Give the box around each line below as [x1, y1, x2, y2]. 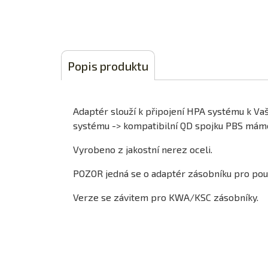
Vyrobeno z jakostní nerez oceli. [73, 144, 212, 155]
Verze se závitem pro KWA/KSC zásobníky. [73, 191, 258, 203]
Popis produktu [68, 59, 148, 73]
